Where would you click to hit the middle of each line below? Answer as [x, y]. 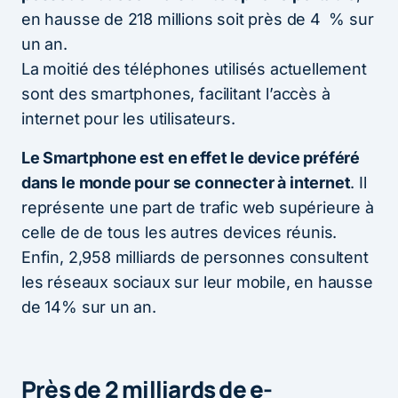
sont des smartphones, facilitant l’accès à [176, 93]
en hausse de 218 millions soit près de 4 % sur [198, 19]
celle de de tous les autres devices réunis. [179, 232]
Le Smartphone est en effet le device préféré [191, 157]
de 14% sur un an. [89, 306]
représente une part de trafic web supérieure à [198, 207]
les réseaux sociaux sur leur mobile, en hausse [197, 282]
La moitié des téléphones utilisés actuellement [194, 68]
